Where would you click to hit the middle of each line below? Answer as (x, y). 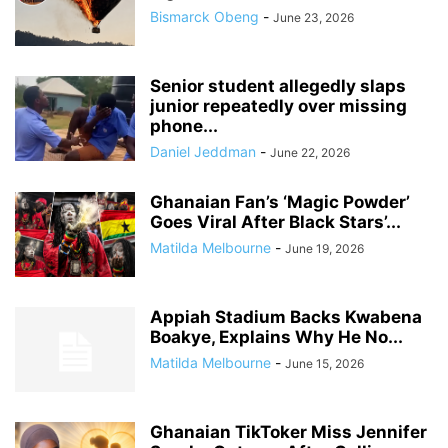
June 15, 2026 (324, 363)
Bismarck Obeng (204, 16)
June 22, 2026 (310, 152)
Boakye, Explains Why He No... (276, 337)
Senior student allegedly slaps (278, 86)
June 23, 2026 (313, 17)
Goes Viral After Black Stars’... (275, 222)
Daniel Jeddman (203, 151)
